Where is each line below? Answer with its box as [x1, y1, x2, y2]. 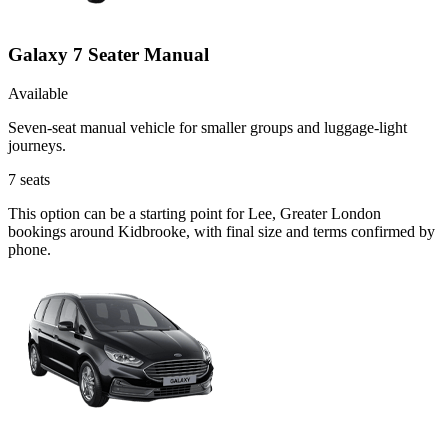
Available [8, 84, 68, 102]
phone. [8, 240, 51, 258]
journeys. [8, 136, 66, 154]
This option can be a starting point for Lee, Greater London [8, 204, 381, 222]
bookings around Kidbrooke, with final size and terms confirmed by [8, 222, 435, 240]
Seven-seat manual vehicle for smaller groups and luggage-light [8, 118, 407, 136]
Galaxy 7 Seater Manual [8, 44, 209, 66]
